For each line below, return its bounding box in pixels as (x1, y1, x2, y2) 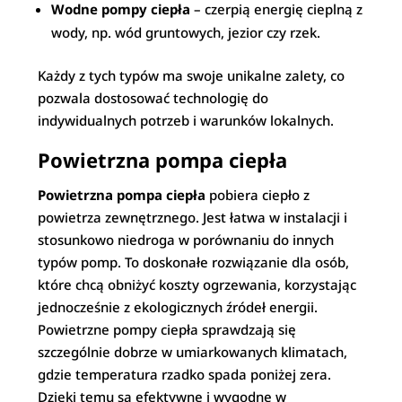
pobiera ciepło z (205, 186, 310, 204)
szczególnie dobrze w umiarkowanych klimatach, (38, 343, 348, 361)
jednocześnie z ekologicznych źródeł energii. (38, 298, 319, 316)
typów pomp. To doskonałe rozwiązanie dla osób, (38, 253, 350, 271)
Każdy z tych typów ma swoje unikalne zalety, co (38, 66, 345, 84)
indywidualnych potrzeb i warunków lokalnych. (38, 111, 335, 129)
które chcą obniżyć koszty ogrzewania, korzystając (38, 275, 357, 293)
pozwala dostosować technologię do (38, 89, 269, 107)
